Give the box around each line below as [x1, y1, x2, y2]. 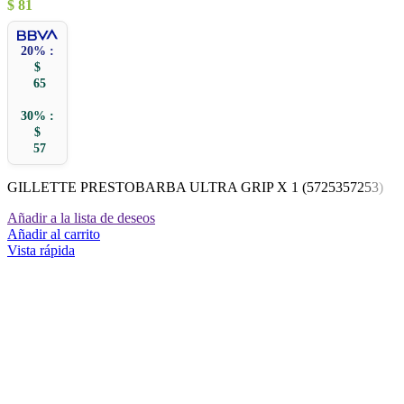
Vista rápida [7, 243, 75, 259]
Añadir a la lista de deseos [7, 210, 155, 226]
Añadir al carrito [7, 226, 100, 243]
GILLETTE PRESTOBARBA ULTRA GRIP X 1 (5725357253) [7, 179, 383, 196]
